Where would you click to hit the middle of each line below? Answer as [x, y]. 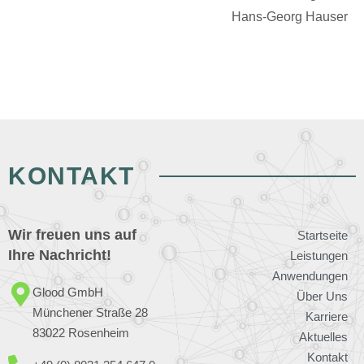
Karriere [327, 317]
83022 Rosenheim [81, 333]
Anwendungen [310, 276]
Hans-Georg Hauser [290, 17]
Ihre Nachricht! [60, 256]
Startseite [323, 236]
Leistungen [319, 256]
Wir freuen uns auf [72, 235]
